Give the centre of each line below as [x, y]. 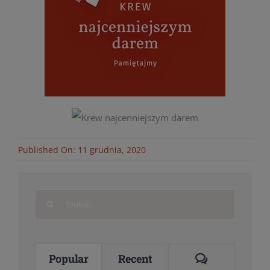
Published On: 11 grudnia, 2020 [82, 149]
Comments [234, 258]
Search [49, 198]
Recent [135, 259]
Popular [68, 259]
